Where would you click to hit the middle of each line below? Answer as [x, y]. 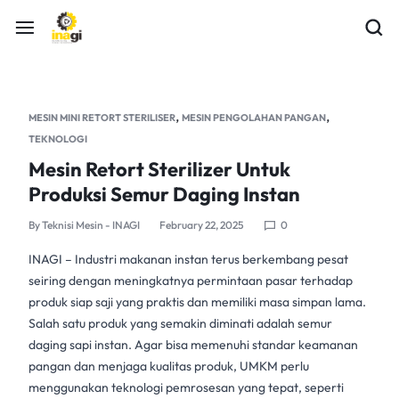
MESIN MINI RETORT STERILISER [102, 118]
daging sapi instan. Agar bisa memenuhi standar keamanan [193, 345]
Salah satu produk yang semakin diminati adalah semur [180, 323]
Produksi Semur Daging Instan [164, 194]
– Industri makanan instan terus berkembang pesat [207, 259]
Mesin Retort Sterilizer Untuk [159, 169]
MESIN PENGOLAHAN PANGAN [254, 118]
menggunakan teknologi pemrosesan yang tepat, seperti [186, 387]
